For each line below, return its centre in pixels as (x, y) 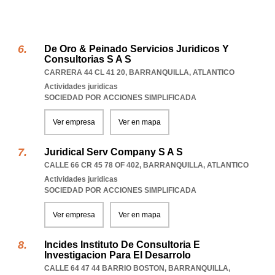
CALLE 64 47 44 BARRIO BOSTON (104, 268)
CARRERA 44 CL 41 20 (85, 72)
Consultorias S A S (88, 59)
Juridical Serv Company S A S (114, 152)
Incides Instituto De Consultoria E (122, 245)
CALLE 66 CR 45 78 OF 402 (92, 165)
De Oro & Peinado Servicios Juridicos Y (137, 49)
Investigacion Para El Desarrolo (118, 255)
